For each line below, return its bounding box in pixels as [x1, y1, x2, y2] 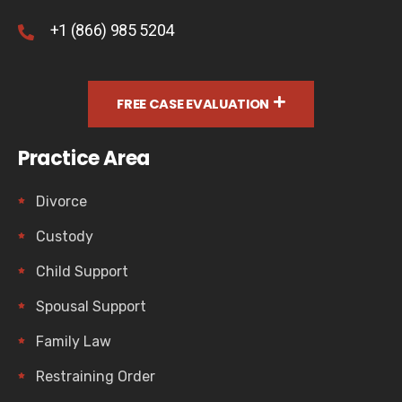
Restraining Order [36, 367, 155, 385]
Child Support [36, 262, 128, 280]
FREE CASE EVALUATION [117, 94, 270, 113]
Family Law [36, 332, 111, 350]
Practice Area [18, 144, 150, 172]
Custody [36, 227, 93, 245]
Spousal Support [36, 297, 146, 315]
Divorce [36, 192, 87, 210]
